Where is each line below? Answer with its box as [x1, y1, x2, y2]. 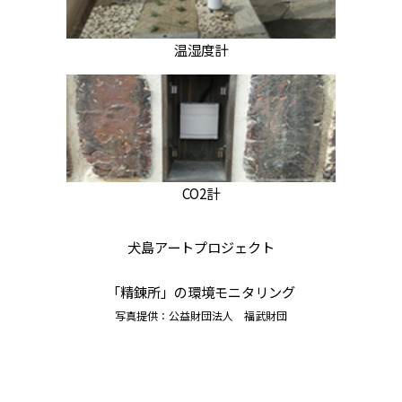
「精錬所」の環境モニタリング [107, 281, 295, 301]
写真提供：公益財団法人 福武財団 [115, 307, 287, 323]
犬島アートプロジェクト [127, 236, 275, 257]
